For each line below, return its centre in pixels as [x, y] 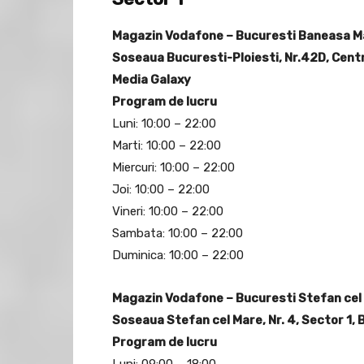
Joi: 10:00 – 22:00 [161, 190]
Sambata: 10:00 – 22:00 [178, 234]
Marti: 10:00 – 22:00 [167, 146]
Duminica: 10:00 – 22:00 [178, 256]
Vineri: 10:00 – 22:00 [168, 212]
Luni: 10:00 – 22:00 [164, 124]
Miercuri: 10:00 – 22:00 [173, 168]
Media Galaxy [152, 80]
